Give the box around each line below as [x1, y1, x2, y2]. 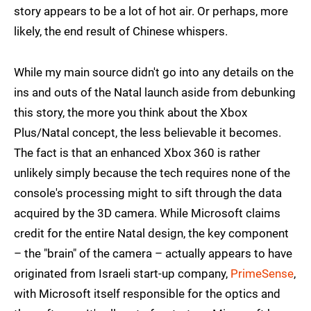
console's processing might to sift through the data [14, 186, 282, 201]
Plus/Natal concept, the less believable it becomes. [14, 126, 281, 140]
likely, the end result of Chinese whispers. [14, 24, 228, 39]
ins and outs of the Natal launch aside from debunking [14, 85, 296, 100]
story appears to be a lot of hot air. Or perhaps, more [14, 4, 288, 19]
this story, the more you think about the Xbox [14, 106, 247, 120]
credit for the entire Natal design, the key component [14, 226, 289, 241]
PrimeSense [230, 267, 294, 281]
